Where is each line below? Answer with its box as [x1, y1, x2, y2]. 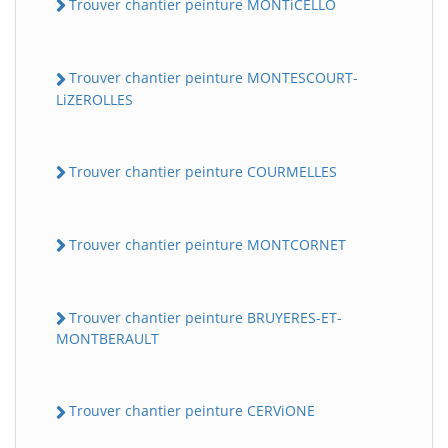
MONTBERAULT [56, 329, 159, 349]
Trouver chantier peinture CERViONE [69, 401, 315, 421]
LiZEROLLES [56, 89, 133, 109]
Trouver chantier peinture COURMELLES [69, 161, 337, 181]
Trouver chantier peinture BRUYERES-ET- [69, 308, 342, 328]
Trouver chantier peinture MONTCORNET [69, 234, 346, 254]
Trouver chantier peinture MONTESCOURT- [69, 68, 358, 88]
